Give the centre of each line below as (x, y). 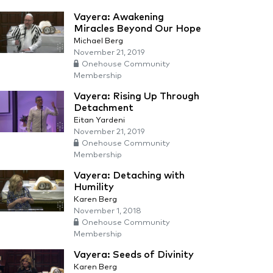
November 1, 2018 (108, 211)
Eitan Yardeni (99, 120)
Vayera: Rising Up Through (136, 96)
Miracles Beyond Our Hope (137, 29)
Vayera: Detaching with (129, 175)
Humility (94, 187)
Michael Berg (98, 41)
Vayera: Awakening (119, 17)
